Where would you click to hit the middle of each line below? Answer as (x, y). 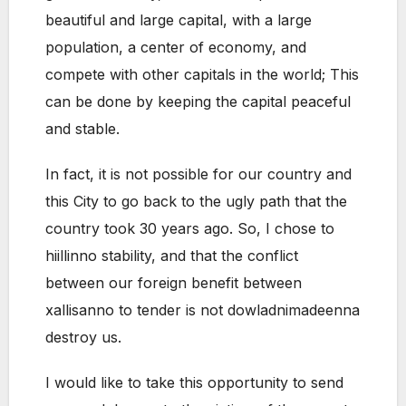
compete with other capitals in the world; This (202, 75)
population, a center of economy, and (176, 48)
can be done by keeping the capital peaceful (198, 102)
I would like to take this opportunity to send (194, 383)
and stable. (82, 129)
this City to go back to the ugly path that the (196, 202)
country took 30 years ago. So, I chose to (190, 229)
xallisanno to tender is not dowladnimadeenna (203, 310)
